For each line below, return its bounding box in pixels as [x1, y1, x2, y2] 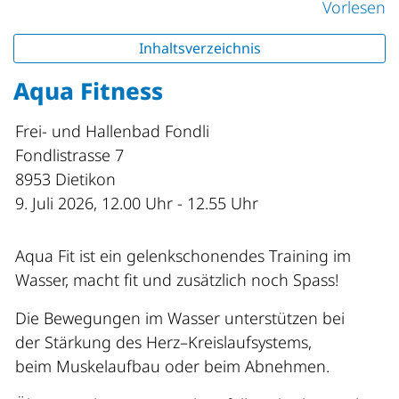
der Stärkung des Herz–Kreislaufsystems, [15, 331, 312, 354]
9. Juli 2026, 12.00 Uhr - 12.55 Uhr [15, 192, 258, 215]
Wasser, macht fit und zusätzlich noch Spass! [15, 269, 338, 291]
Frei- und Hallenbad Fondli [15, 120, 209, 142]
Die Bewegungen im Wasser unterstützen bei [15, 307, 345, 330]
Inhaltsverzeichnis [138, 38, 261, 59]
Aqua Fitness [13, 75, 163, 108]
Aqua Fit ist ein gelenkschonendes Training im [15, 245, 351, 267]
